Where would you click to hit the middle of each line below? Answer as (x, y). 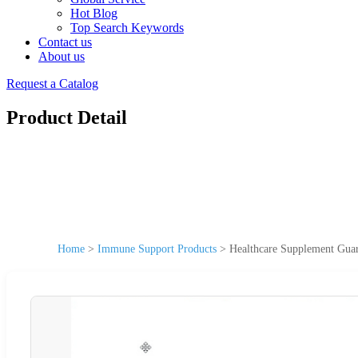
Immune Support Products (157, 249)
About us (62, 56)
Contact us (65, 42)
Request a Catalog (52, 84)
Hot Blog (94, 13)
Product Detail (67, 117)
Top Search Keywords (127, 28)
